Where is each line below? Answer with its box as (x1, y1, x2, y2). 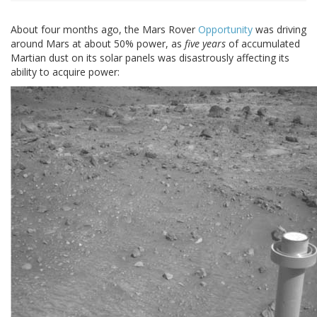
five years (185, 37, 226, 51)
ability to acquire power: (11, 65, 120, 79)
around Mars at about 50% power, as (11, 37, 185, 51)
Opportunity (198, 23, 253, 37)
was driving (253, 23, 306, 37)
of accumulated (226, 37, 300, 51)
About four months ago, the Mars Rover (11, 23, 198, 37)
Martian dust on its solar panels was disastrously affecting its (11, 51, 289, 65)
